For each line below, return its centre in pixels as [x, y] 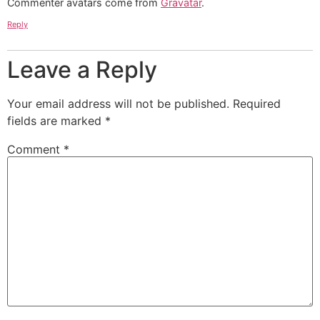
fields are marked [56, 120]
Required [257, 103]
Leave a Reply [82, 69]
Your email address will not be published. [118, 103]
